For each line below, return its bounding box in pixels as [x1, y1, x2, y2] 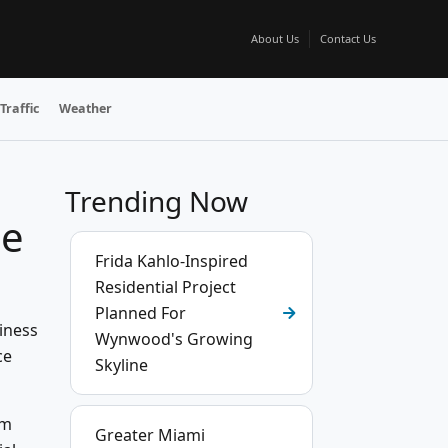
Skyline [95, 354, 148, 376]
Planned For [95, 302, 186, 324]
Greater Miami [95, 424, 205, 446]
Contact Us [320, 31, 376, 46]
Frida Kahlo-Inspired [95, 250, 248, 272]
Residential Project [95, 276, 236, 298]
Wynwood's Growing [95, 328, 253, 350]
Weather [59, 100, 112, 117]
